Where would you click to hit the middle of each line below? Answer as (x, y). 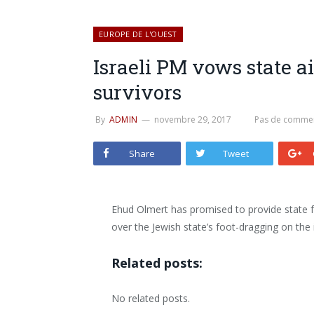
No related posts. (151, 298)
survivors (137, 92)
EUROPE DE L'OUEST (138, 34)
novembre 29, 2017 (193, 120)
